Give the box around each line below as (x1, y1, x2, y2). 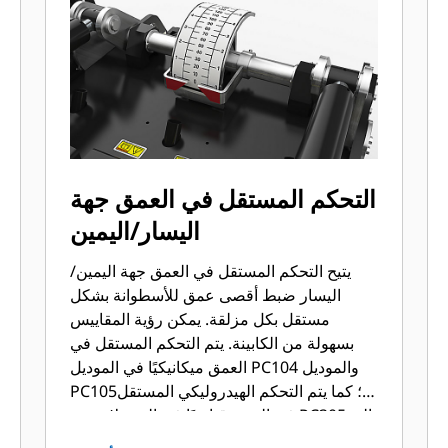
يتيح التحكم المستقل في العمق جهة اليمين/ (70, 260, 352, 282)
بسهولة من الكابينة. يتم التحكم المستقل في (70, 332, 355, 354)
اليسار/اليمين (70, 214, 201, 247)
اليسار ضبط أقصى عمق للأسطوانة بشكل (70, 284, 342, 306)
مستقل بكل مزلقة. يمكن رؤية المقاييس (70, 308, 202, 330)
